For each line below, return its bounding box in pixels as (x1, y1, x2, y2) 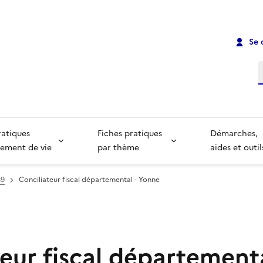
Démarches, (210, 127, 261, 140)
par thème (97, 141, 139, 154)
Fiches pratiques (97, 127, 164, 140)
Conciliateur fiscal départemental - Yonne (19, 174, 160, 186)
